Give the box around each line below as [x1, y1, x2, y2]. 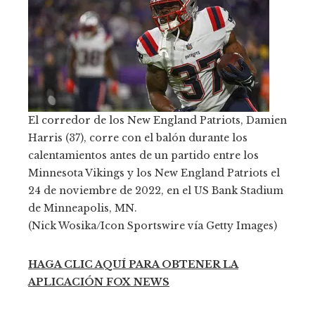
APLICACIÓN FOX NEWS [28, 275, 169, 288]
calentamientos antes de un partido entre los [28, 148, 259, 162]
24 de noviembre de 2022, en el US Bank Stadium [28, 184, 283, 197]
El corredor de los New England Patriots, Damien [28, 113, 287, 127]
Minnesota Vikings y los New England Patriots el [28, 166, 280, 179]
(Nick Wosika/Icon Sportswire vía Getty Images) [28, 219, 277, 232]
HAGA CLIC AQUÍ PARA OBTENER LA [28, 257, 238, 271]
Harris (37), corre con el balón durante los [28, 131, 247, 144]
